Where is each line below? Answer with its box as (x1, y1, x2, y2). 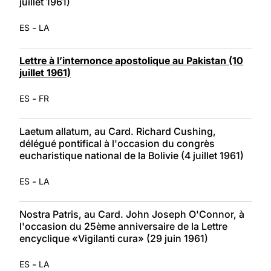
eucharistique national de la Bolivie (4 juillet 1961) (19, 149, 244, 162)
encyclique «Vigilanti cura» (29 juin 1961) (19, 232, 208, 244)
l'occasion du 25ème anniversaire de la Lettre (19, 220, 227, 232)
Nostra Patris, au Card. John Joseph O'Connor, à (19, 207, 244, 220)
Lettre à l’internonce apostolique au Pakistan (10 (19, 54, 243, 67)
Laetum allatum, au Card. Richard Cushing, (19, 125, 216, 137)
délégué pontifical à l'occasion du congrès (19, 137, 215, 149)
